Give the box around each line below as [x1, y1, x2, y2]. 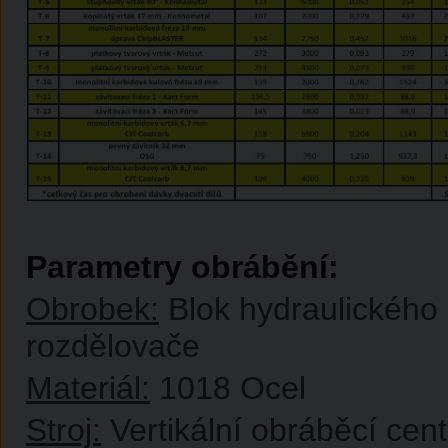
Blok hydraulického [159, 291, 438, 327]
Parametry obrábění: [26, 249, 339, 285]
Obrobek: [26, 291, 159, 327]
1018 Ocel [150, 370, 306, 406]
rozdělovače [26, 328, 200, 364]
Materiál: [26, 370, 150, 406]
